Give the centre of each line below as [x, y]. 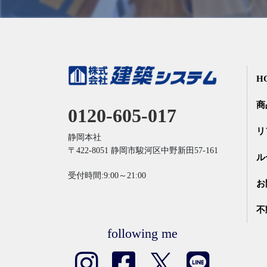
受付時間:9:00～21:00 [107, 176]
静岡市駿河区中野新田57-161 [164, 151]
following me [142, 234]
